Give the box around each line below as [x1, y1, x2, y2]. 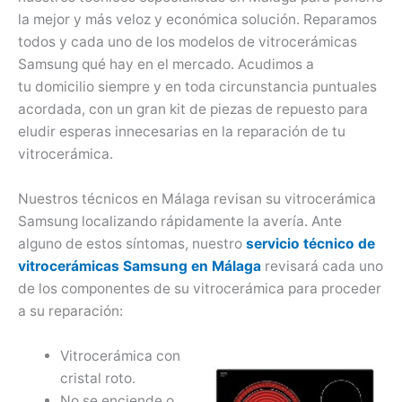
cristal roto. [59, 369, 135, 387]
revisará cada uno [261, 258, 383, 275]
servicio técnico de [246, 235, 375, 253]
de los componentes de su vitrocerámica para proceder [18, 280, 381, 298]
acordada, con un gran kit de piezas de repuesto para [18, 100, 368, 118]
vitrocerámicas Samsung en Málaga [18, 258, 261, 275]
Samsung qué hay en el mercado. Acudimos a [18, 56, 314, 74]
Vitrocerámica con [59, 346, 180, 364]
